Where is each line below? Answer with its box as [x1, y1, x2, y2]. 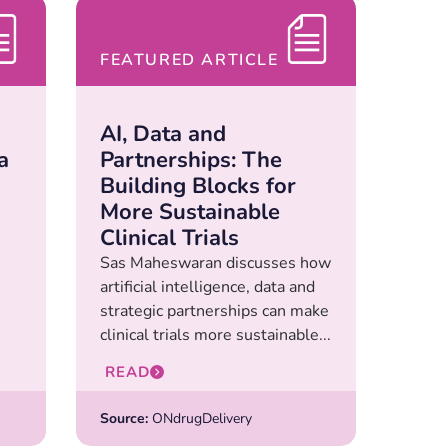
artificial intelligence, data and [100, 276, 315, 299]
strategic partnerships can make [100, 300, 329, 323]
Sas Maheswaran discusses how [100, 252, 331, 275]
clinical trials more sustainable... [100, 324, 331, 347]
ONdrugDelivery [148, 408, 252, 428]
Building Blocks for [100, 171, 296, 202]
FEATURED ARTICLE [100, 49, 279, 72]
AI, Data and [100, 119, 226, 150]
